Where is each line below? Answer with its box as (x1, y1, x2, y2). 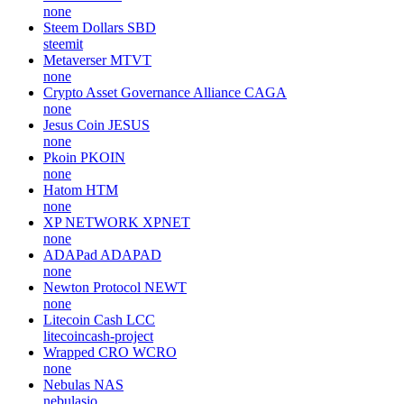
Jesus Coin (43, 116, 105, 133)
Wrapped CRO (43, 344, 129, 360)
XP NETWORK (43, 214, 139, 230)
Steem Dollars (43, 19, 124, 35)
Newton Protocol (43, 279, 141, 295)
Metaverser (43, 51, 106, 68)
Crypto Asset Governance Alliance (43, 84, 241, 100)
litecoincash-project (43, 327, 153, 344)
